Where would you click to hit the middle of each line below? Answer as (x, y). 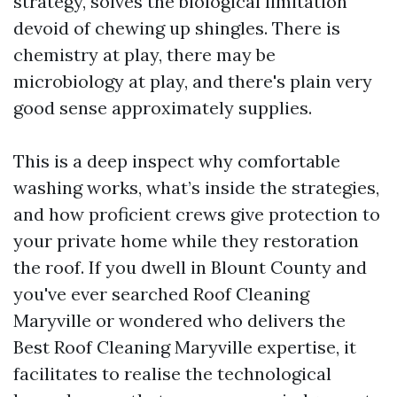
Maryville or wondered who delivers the (179, 320)
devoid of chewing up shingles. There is (177, 28)
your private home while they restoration (186, 241)
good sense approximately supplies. (163, 108)
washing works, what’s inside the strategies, (196, 187)
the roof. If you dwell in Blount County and (190, 267)
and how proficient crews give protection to (197, 214)
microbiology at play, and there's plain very (193, 81)
